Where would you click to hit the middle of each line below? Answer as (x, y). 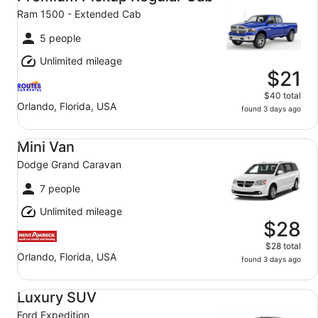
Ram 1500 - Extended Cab (79, 14)
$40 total (283, 95)
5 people (60, 38)
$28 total (283, 246)
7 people (60, 188)
